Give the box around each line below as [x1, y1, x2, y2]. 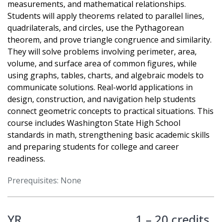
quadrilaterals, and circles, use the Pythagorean [7, 22, 184, 34]
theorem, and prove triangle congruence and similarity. [7, 34, 212, 46]
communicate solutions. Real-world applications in [7, 82, 193, 93]
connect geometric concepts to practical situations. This [7, 106, 214, 117]
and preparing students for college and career [7, 141, 179, 153]
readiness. [7, 153, 45, 165]
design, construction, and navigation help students [7, 94, 196, 105]
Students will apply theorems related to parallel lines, [7, 10, 204, 22]
